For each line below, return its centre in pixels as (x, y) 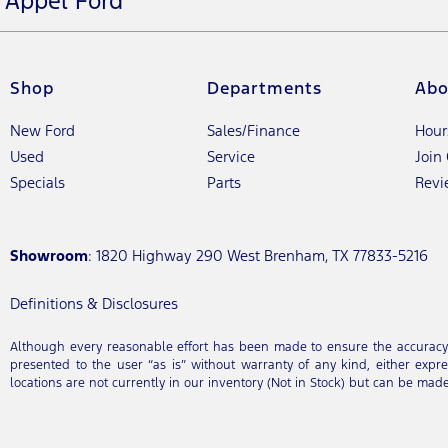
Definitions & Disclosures (94, 303)
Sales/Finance (254, 130)
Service (231, 156)
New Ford (42, 130)
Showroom (49, 255)
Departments (265, 88)
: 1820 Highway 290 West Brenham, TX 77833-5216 (258, 255)
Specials (37, 182)
